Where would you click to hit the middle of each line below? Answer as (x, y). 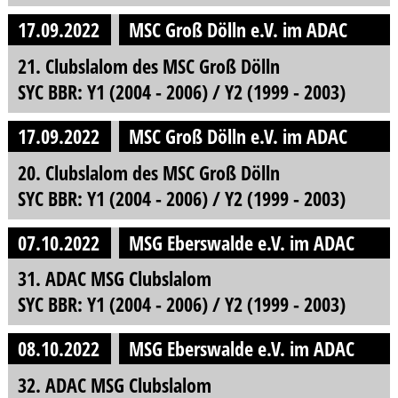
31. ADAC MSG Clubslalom (114, 279)
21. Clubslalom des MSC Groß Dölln (148, 66)
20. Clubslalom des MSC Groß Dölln (148, 172)
